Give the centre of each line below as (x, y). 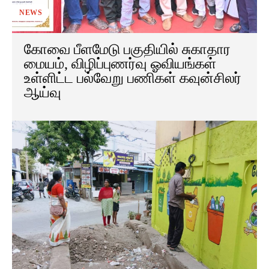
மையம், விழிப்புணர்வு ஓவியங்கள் (120, 64)
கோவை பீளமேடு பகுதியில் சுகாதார (127, 50)
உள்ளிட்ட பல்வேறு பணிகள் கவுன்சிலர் (133, 78)
